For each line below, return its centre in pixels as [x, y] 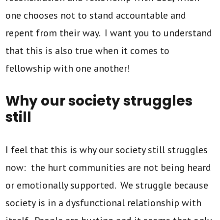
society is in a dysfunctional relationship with [104, 203]
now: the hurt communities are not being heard [109, 167]
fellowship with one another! [68, 68]
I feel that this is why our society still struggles [107, 150]
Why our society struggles [99, 101]
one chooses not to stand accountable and [96, 15]
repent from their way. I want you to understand [109, 33]
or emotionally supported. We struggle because [107, 185]
